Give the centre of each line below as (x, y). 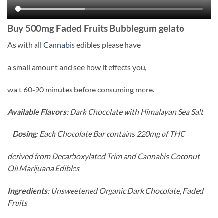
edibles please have (108, 45)
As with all (25, 45)
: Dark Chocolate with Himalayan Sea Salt (135, 111)
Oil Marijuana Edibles (43, 168)
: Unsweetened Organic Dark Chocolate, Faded (125, 190)
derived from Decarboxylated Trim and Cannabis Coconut (103, 156)
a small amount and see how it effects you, (77, 67)
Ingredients (27, 190)
